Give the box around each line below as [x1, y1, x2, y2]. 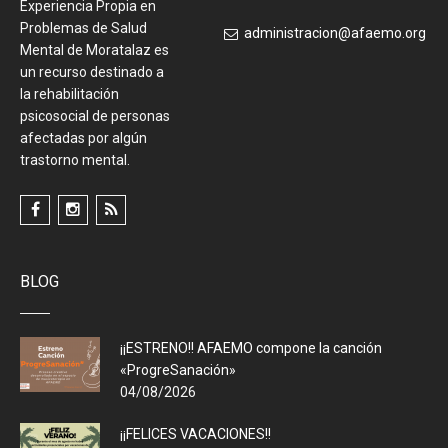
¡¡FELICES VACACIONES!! [120, 426, 271, 443]
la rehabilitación [20, 86, 119, 103]
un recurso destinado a [20, 64, 164, 81]
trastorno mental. [20, 152, 130, 169]
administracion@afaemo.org [244, 25, 426, 42]
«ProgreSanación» [120, 362, 236, 379]
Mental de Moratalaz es [20, 42, 169, 59]
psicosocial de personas [20, 108, 170, 125]
